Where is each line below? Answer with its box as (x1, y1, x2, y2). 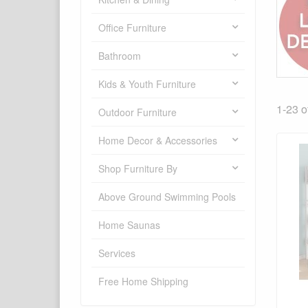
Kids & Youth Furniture (98, 77, 196, 91)
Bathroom (98, 49, 141, 63)
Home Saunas (98, 218, 160, 232)
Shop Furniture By (98, 162, 177, 176)
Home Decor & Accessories (98, 133, 217, 148)
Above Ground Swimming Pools (98, 190, 236, 204)
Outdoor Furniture (98, 105, 177, 120)
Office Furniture (98, 21, 166, 35)
